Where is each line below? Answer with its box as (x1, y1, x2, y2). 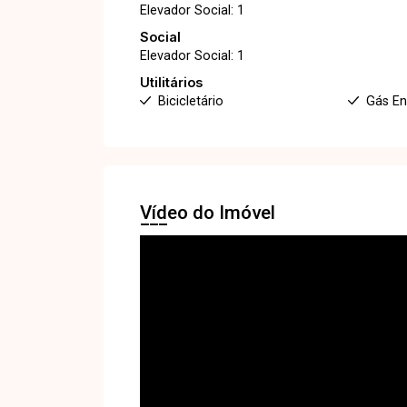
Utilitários (140, 74, 203, 90)
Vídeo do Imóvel (140, 201, 275, 223)
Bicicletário (158, 93, 223, 109)
